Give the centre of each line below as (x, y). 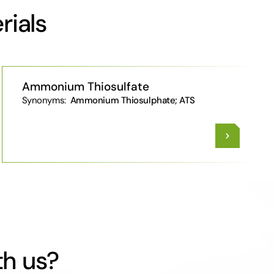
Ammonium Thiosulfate (85, 87)
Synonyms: (45, 100)
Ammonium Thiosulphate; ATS (132, 100)
